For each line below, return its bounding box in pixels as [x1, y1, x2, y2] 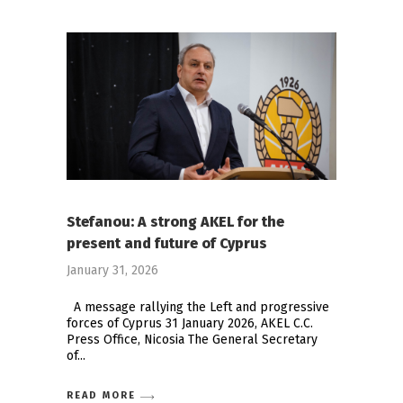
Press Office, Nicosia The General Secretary [67, 332, 318, 348]
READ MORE [67, 389, 136, 401]
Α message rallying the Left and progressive [67, 300, 329, 316]
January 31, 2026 [67, 263, 158, 279]
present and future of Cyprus [67, 235, 267, 253]
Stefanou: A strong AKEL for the [67, 213, 284, 231]
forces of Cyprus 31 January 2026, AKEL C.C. [67, 316, 313, 332]
